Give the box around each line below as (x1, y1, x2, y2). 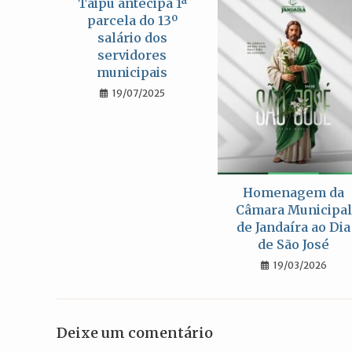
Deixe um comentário (57, 324, 213, 343)
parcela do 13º (86, 13, 178, 28)
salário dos (97, 30, 167, 46)
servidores (97, 47, 167, 63)
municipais (97, 64, 168, 80)
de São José (258, 236, 330, 253)
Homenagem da (243, 185, 345, 201)
